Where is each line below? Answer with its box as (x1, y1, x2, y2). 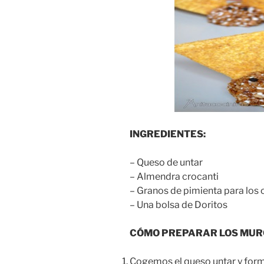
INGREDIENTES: (130, 128, 206, 140)
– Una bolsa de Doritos (130, 199, 227, 211)
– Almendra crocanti (130, 171, 219, 183)
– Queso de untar (130, 157, 203, 169)
